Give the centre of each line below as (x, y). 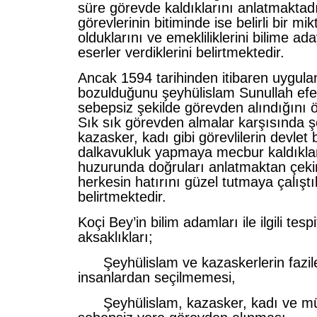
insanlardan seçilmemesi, (157, 277)
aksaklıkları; (115, 237)
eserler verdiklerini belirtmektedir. (181, 52)
